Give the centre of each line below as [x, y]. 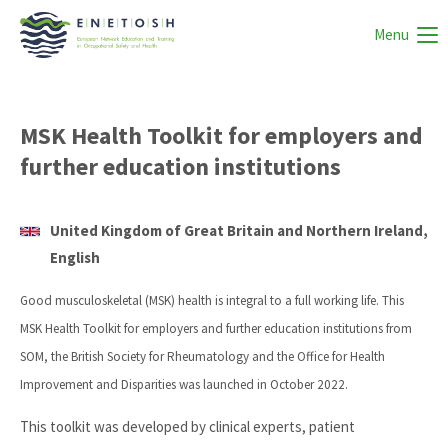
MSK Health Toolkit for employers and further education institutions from [216, 328]
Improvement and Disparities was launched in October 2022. [184, 384]
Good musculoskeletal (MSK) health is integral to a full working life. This [212, 300]
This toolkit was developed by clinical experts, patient [187, 426]
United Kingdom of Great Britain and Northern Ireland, [239, 230]
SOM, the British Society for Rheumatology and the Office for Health [202, 356]
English [75, 257]
